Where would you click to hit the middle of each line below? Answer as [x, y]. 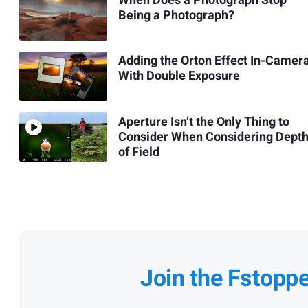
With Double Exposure [179, 76]
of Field [139, 152]
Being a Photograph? [176, 16]
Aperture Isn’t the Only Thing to [203, 122]
